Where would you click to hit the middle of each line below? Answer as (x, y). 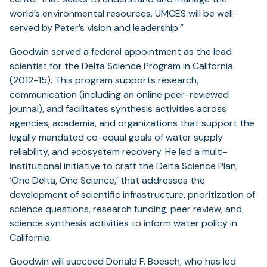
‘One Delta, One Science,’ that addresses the (107, 181)
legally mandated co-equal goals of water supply (116, 138)
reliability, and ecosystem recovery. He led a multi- (119, 152)
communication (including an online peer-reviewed (119, 95)
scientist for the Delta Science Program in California (121, 66)
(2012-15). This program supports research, (104, 80)
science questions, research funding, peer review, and (126, 209)
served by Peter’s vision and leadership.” (97, 28)
